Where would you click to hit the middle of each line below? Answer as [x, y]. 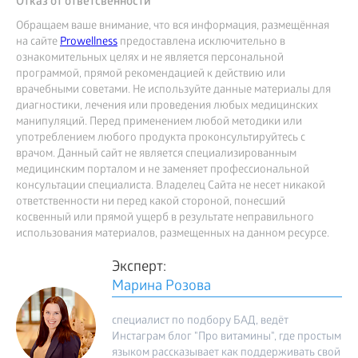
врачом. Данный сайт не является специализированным [156, 155]
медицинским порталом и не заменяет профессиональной [163, 171]
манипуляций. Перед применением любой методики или [159, 123]
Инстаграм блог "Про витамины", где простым [227, 338]
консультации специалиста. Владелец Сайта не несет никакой [171, 187]
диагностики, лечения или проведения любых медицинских [167, 107]
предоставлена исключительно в [201, 43]
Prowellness [89, 43]
